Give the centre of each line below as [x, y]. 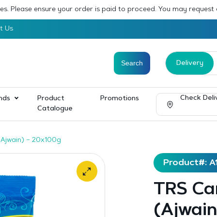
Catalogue [55, 109]
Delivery [190, 63]
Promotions [119, 99]
